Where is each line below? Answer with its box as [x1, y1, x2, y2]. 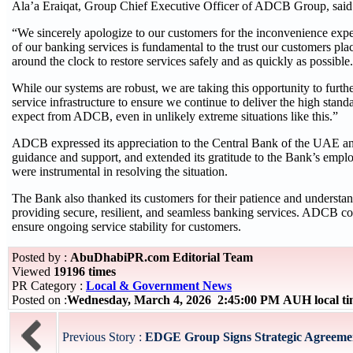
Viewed [12, 265, 54, 278]
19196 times [54, 265, 116, 278]
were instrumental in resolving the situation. [12, 165, 228, 178]
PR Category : [12, 279, 86, 292]
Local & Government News [86, 279, 232, 292]
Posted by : [12, 251, 70, 264]
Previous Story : [62, 330, 145, 344]
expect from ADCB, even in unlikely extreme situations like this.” [12, 110, 338, 123]
